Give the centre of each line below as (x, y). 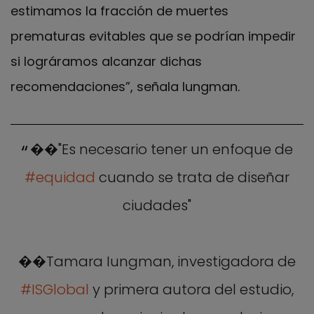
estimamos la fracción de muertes (120, 11)
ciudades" (157, 205)
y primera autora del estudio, (191, 289)
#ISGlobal (55, 289)
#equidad (60, 177)
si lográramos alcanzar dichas (106, 61)
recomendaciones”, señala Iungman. (125, 86)
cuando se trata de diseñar (192, 177)
